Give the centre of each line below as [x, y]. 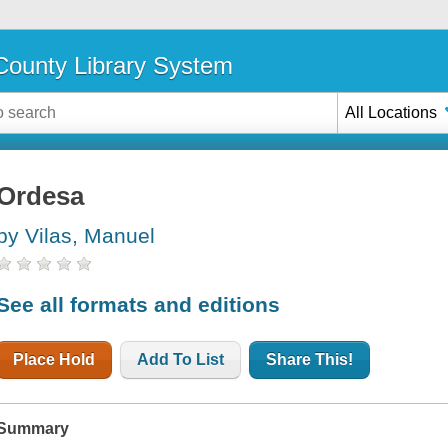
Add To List [181, 359]
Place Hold [54, 359]
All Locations [391, 112]
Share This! [310, 359]
